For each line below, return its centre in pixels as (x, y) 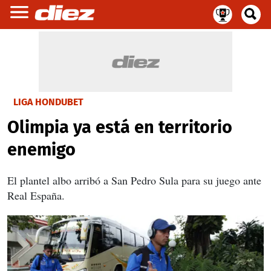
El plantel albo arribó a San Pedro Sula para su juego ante (134, 180)
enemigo (41, 150)
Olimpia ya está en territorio (120, 127)
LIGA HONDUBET (48, 102)
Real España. (36, 195)
